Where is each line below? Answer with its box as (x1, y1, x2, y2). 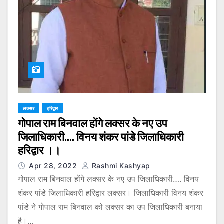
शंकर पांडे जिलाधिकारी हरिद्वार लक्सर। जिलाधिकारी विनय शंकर (18, 187, 203, 198)
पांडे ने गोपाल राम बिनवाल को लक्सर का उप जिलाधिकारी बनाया (18, 201, 202, 212)
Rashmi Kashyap (89, 161, 150, 170)
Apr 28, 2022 (29, 161, 79, 170)
